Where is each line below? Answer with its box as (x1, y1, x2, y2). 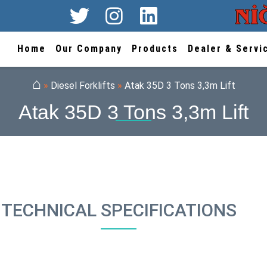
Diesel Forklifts (50, 80, 115, 92)
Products (131, 43, 178, 54)
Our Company (55, 43, 122, 54)
